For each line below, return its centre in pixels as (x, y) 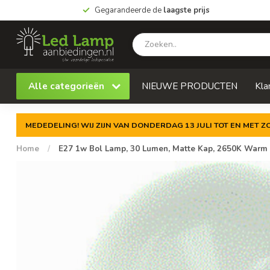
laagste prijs (186, 10)
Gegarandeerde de (129, 10)
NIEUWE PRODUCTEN (190, 86)
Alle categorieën (67, 86)
